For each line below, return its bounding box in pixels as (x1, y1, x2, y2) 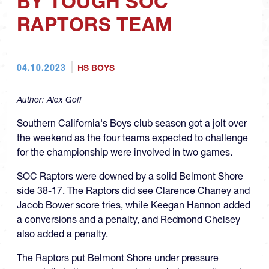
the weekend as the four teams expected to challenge (17, 131, 248, 144)
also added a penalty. (17, 228, 108, 240)
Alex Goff (47, 94, 82, 106)
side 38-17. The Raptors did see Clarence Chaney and (17, 184, 250, 197)
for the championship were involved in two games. (17, 146, 232, 159)
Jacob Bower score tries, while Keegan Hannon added (17, 199, 250, 211)
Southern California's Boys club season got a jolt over (17, 117, 247, 130)
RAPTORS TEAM (17, 13, 173, 37)
